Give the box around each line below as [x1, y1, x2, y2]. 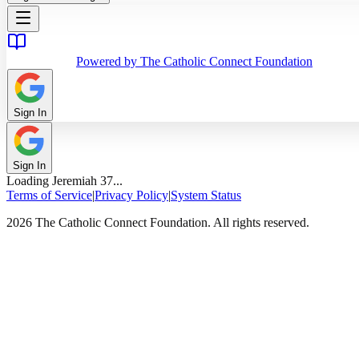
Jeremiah [52, 174, 97, 188]
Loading [6, 174, 52, 188]
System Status [171, 188, 241, 202]
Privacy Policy [95, 188, 168, 202]
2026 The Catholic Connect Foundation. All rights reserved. [6, 216, 309, 229]
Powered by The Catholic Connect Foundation [76, 54, 313, 68]
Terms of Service [6, 188, 92, 202]
